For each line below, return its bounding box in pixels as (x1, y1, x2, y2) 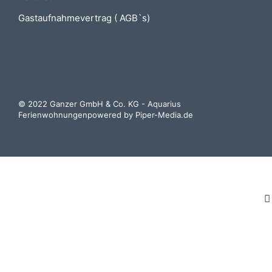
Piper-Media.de (135, 109, 193, 120)
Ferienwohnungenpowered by (18, 109, 135, 120)
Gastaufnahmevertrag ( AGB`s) (18, 12, 150, 24)
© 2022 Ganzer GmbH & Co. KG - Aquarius (18, 98, 181, 109)
